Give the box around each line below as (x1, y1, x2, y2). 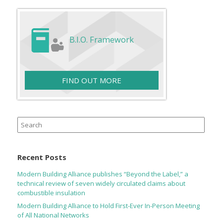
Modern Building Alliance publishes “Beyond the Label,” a (17, 169, 188, 179)
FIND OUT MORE (62, 75, 121, 86)
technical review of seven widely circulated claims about (17, 179, 185, 188)
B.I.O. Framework (69, 34, 134, 46)
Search (17, 117, 39, 126)
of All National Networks (17, 211, 89, 220)
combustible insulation (17, 188, 85, 198)
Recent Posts (17, 152, 66, 163)
